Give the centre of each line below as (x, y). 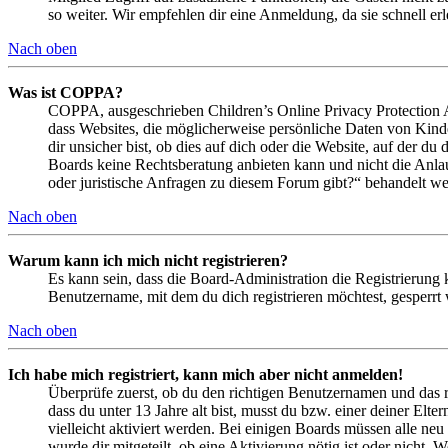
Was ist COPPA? (65, 92)
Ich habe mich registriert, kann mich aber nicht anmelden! (205, 374)
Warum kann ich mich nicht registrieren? (148, 260)
